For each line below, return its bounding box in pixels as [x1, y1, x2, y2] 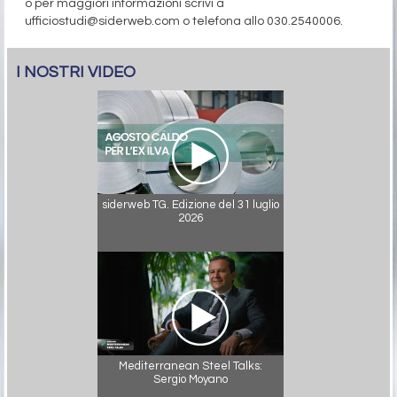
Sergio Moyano [153, 372, 228, 385]
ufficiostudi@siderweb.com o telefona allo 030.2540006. [25, 14, 343, 27]
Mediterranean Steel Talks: [119, 359, 262, 372]
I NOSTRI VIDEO [16, 63, 136, 81]
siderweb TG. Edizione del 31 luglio [102, 198, 279, 211]
